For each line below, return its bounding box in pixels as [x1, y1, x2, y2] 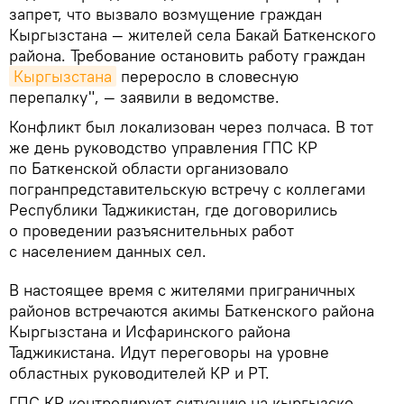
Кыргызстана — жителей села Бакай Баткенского [9, 24, 376, 46]
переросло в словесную [116, 66, 298, 87]
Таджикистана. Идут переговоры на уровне [9, 342, 329, 363]
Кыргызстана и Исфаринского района [9, 321, 290, 343]
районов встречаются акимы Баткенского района [9, 300, 374, 322]
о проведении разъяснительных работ [9, 220, 294, 242]
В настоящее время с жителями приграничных [9, 280, 355, 301]
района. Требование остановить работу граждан [9, 45, 365, 67]
